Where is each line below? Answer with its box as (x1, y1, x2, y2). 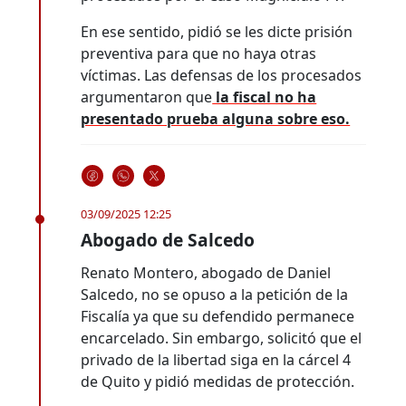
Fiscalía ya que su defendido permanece (81, 305, 355, 326)
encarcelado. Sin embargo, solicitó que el (81, 327, 362, 348)
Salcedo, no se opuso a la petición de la (81, 284, 349, 304)
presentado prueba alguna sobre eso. (81, 108, 351, 129)
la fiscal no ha (212, 86, 317, 107)
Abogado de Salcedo (81, 227, 256, 252)
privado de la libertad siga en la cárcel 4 (81, 349, 352, 370)
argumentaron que (81, 86, 213, 107)
